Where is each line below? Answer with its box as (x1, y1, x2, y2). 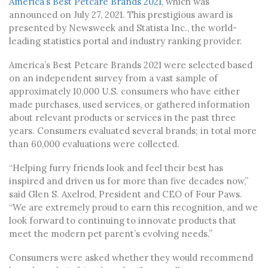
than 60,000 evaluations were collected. (9, 138, 179, 150)
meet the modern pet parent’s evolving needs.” (9, 227, 212, 239)
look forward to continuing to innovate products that (9, 214, 236, 226)
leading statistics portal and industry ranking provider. (9, 35, 242, 47)
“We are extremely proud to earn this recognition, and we (9, 201, 258, 213)
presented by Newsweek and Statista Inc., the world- (9, 22, 237, 33)
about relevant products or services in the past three (9, 111, 236, 123)
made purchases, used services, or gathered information (9, 98, 250, 110)
